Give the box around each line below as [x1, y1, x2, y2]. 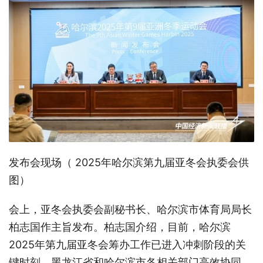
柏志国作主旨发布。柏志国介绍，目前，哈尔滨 [9, 220, 231, 233]
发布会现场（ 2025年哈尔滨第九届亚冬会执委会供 [9, 156, 249, 168]
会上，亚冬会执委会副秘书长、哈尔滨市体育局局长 [9, 203, 252, 215]
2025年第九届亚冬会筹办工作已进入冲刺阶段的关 [9, 238, 246, 251]
